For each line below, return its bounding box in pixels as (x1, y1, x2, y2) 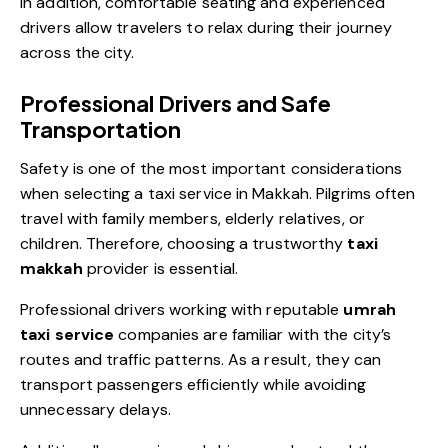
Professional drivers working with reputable (20, 299, 344, 321)
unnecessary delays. (20, 399, 171, 421)
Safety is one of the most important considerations (20, 158, 403, 180)
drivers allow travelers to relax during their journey (20, 17, 393, 39)
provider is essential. (82, 258, 238, 280)
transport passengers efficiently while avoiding (20, 374, 366, 396)
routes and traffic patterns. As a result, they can (20, 349, 382, 371)
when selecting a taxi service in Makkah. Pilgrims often (20, 183, 416, 205)
